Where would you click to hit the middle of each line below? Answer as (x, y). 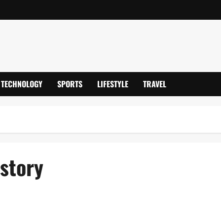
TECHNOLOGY (22, 84)
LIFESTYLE (113, 84)
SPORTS (70, 84)
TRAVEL (155, 84)
